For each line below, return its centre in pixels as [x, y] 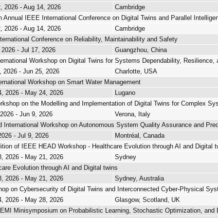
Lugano [125, 93]
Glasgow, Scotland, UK [147, 200]
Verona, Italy [133, 114]
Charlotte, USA [136, 71]
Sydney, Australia [139, 178]
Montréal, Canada [140, 136]
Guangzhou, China [141, 50]
